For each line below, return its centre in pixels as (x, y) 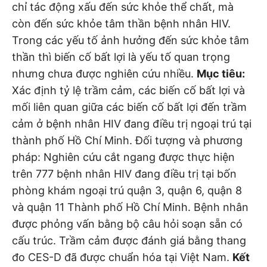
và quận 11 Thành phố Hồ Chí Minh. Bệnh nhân (130, 207)
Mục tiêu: (221, 73)
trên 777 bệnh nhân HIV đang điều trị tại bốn (124, 173)
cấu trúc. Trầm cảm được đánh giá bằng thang (129, 240)
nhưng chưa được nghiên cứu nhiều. (104, 73)
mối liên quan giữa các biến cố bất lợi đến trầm (129, 107)
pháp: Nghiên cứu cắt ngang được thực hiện (123, 157)
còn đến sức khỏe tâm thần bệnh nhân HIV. (121, 23)
